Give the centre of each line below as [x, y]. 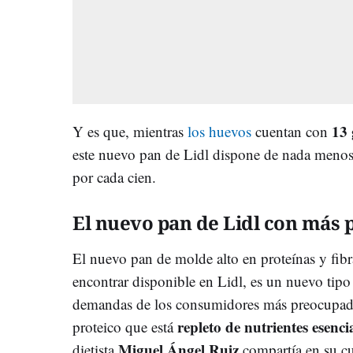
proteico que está [125, 326]
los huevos [219, 131]
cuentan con [292, 131]
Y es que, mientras [130, 131]
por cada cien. [117, 176]
